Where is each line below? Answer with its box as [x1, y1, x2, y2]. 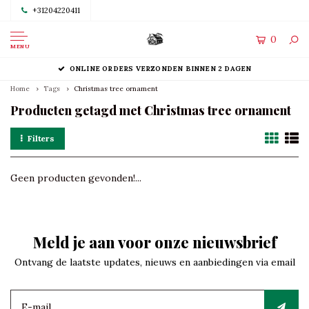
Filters [27, 133, 55, 143]
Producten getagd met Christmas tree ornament [10, 102, 291, 119]
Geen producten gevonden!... [10, 172, 141, 184]
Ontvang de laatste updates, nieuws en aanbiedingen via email [14, 256, 295, 268]
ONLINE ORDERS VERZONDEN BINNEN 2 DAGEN [69, 64, 252, 73]
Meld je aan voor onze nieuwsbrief [32, 232, 277, 252]
